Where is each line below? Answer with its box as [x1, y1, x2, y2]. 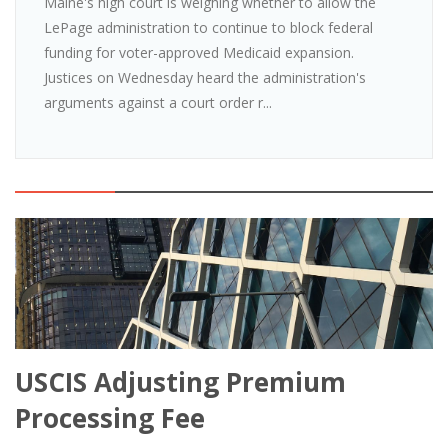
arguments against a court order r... [44, 92, 272, 112]
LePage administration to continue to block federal [44, 17, 373, 37]
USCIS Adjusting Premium [15, 363, 346, 400]
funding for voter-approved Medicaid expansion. [44, 42, 366, 62]
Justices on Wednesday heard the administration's [44, 67, 366, 87]
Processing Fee [15, 399, 205, 436]
